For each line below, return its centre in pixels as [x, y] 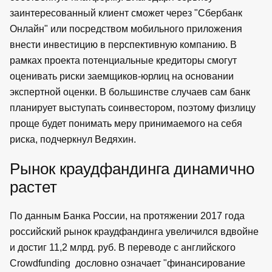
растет [33, 187]
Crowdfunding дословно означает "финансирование [127, 263]
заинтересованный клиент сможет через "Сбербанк [126, 13]
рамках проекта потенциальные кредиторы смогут [123, 60]
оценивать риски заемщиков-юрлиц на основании [122, 76]
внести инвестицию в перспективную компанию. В [123, 44]
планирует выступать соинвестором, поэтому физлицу [133, 107]
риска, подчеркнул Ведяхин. [73, 139]
